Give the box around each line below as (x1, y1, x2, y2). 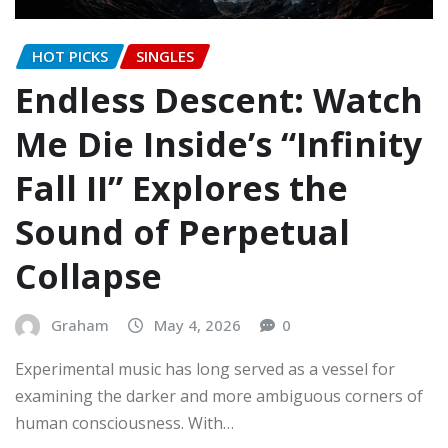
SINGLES (136, 45, 194, 66)
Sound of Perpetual (15, 209, 350, 256)
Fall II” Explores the (15, 165, 348, 212)
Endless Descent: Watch (15, 77, 423, 124)
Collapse (15, 253, 162, 300)
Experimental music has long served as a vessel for (15, 357, 395, 380)
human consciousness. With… (15, 411, 234, 434)
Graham (51, 315, 109, 336)
